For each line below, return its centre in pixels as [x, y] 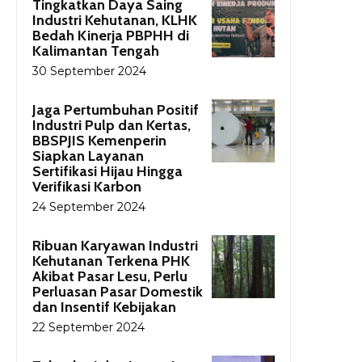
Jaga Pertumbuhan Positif [116, 110]
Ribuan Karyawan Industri [115, 246]
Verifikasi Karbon [87, 187]
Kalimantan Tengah [96, 51]
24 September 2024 [89, 207]
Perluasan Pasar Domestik [118, 292]
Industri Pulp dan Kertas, [112, 126]
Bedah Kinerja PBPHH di [111, 36]
